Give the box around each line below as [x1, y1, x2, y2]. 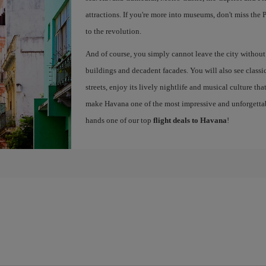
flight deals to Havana [153, 116, 227, 125]
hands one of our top [85, 116, 153, 125]
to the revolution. [85, 27, 141, 36]
